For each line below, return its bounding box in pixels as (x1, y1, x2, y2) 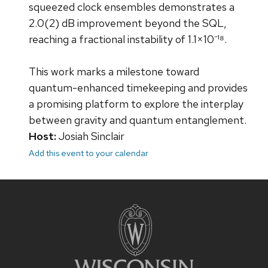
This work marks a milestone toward (29, 65, 199, 79)
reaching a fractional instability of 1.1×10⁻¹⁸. (29, 32, 227, 47)
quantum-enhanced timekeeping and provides (29, 81, 248, 95)
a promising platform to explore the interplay (29, 97, 243, 111)
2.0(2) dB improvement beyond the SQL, (29, 16, 227, 31)
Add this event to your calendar (29, 147, 148, 159)
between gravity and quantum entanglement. (29, 113, 246, 127)
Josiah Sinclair (56, 129, 124, 144)
